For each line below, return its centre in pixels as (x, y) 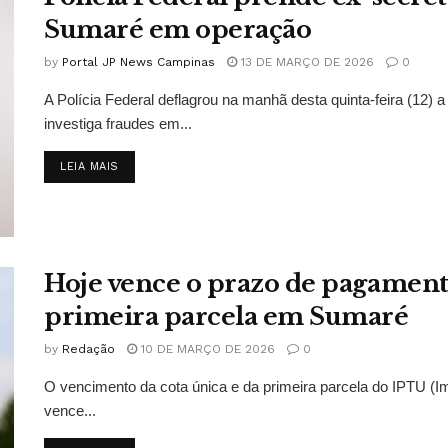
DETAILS (142, 165)
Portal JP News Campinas (138, 62)
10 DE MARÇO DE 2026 (206, 349)
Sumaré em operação (178, 29)
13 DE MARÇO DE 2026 (305, 62)
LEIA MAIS (89, 166)
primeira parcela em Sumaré (226, 317)
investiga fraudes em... (118, 123)
